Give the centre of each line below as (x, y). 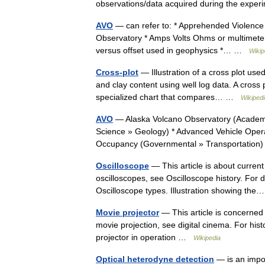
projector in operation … (145, 237)
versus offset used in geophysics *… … (172, 50)
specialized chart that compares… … (168, 97)
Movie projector (127, 212)
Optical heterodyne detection (155, 259)
